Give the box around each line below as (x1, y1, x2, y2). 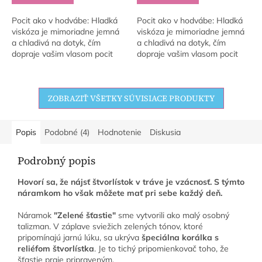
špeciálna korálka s (142, 232, 219, 243)
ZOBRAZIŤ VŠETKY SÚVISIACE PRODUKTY (47, 92, 215, 105)
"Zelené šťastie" (54, 210, 116, 221)
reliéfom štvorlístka (18, 243, 94, 254)
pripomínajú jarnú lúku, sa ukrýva (18, 232, 142, 243)
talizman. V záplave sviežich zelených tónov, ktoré (18, 221, 203, 232)
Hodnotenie (98, 127, 142, 138)
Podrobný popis (18, 153, 95, 168)
